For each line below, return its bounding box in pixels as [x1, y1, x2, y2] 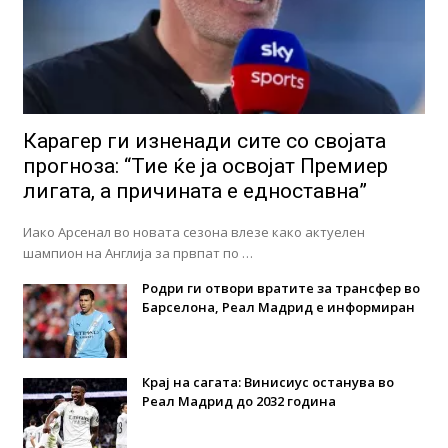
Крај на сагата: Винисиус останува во [141, 373, 394, 392]
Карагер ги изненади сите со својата [22, 129, 386, 154]
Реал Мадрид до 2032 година [141, 392, 336, 411]
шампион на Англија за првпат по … [22, 244, 253, 263]
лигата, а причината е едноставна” [22, 179, 367, 204]
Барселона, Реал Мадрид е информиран [141, 298, 415, 317]
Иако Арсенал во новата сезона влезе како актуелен [22, 223, 365, 242]
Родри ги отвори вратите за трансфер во [141, 279, 420, 298]
